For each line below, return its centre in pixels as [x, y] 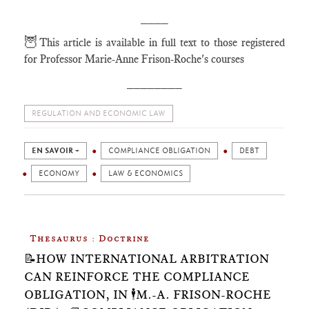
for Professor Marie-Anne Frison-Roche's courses [134, 59]
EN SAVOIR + [56, 151]
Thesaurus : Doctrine [90, 238]
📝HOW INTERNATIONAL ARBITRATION [147, 259]
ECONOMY [59, 173]
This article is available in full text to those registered [162, 42]
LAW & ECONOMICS [146, 173]
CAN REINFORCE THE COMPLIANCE [137, 277]
